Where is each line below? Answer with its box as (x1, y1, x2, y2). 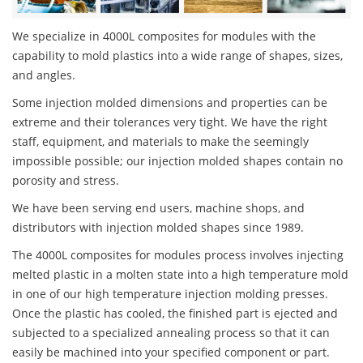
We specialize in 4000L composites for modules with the (12, 28, 316, 45)
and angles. (12, 67, 75, 83)
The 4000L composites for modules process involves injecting (12, 247, 344, 263)
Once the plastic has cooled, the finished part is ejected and (12, 305, 338, 322)
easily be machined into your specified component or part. (12, 344, 330, 361)
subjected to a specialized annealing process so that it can (12, 325, 330, 341)
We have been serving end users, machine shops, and (12, 200, 305, 216)
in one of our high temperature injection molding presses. (12, 286, 328, 302)
